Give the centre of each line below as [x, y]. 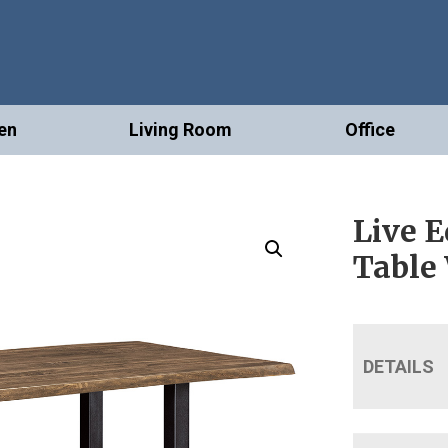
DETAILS [399, 367]
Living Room [181, 130]
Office [369, 130]
